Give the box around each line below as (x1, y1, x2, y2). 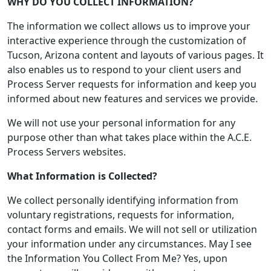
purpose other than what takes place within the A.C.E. (7, 131, 252, 144)
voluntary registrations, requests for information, (7, 208, 234, 221)
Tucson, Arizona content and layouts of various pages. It (7, 48, 264, 62)
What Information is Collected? (7, 169, 157, 183)
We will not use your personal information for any (7, 116, 235, 129)
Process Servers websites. (7, 145, 126, 158)
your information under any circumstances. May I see (7, 237, 252, 250)
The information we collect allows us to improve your (7, 19, 250, 33)
